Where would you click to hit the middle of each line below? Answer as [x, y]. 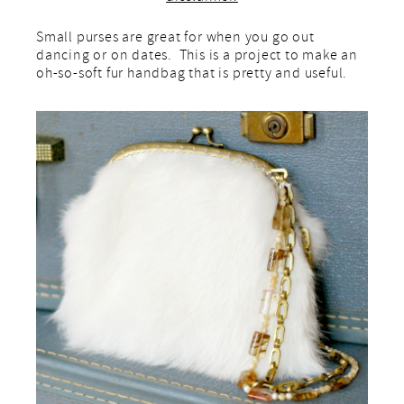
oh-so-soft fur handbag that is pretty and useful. [192, 75]
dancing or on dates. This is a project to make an [197, 57]
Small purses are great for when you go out [175, 39]
